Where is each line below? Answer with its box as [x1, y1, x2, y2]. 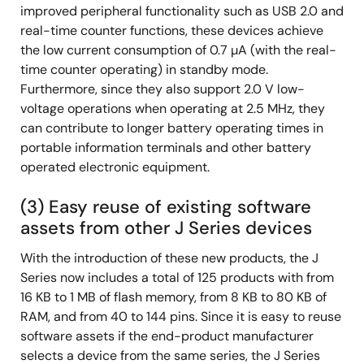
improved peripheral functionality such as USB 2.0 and [20, 2, 344, 20]
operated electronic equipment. [20, 158, 210, 176]
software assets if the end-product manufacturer [20, 327, 314, 345]
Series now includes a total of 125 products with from [20, 269, 334, 287]
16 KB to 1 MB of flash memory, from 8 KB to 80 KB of [20, 288, 327, 306]
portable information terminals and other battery [20, 139, 311, 157]
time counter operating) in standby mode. [20, 61, 268, 79]
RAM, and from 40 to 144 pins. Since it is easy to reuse [20, 308, 341, 326]
